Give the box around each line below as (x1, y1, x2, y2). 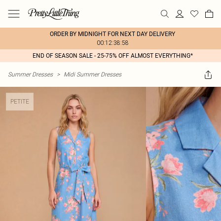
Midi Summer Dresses (64, 71, 121, 78)
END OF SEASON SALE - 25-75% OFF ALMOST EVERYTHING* (32, 52, 193, 59)
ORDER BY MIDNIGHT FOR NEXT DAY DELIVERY (50, 31, 175, 37)
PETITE (10, 98, 29, 105)
